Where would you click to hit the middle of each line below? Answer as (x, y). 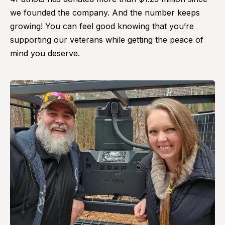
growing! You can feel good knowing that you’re (102, 26)
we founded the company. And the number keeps (105, 12)
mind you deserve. (45, 53)
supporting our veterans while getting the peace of (107, 39)
